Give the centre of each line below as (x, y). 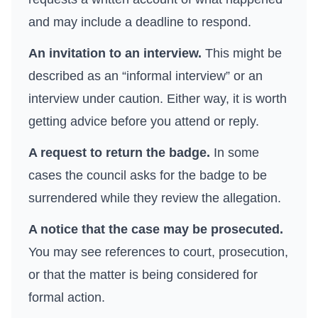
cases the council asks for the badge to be (148, 175)
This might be (242, 53)
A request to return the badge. (119, 153)
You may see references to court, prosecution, (158, 252)
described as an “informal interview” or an (146, 76)
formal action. (67, 297)
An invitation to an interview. (115, 53)
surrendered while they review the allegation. (155, 198)
